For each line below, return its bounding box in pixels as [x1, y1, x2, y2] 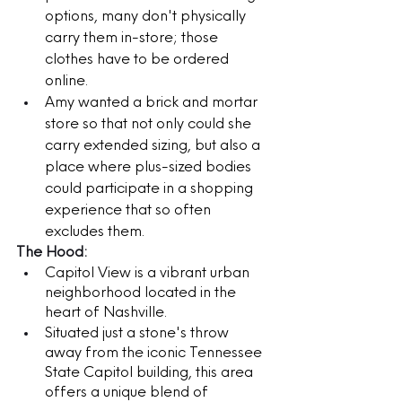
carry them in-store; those [45, 30, 222, 47]
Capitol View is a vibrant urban [45, 265, 253, 282]
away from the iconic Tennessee [45, 345, 266, 362]
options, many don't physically [45, 8, 249, 25]
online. [45, 73, 88, 90]
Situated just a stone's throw [45, 325, 232, 342]
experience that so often [45, 202, 214, 219]
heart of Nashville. [45, 304, 170, 321]
